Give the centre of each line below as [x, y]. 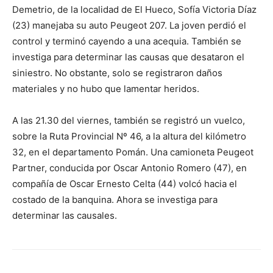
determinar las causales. [65, 215]
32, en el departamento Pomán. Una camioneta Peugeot [133, 152]
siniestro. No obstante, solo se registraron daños [117, 73]
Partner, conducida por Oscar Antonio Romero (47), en [129, 168]
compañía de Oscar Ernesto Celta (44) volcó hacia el [125, 184]
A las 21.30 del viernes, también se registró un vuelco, [129, 120]
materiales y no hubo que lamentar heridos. [106, 89]
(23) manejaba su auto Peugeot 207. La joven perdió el [129, 25]
